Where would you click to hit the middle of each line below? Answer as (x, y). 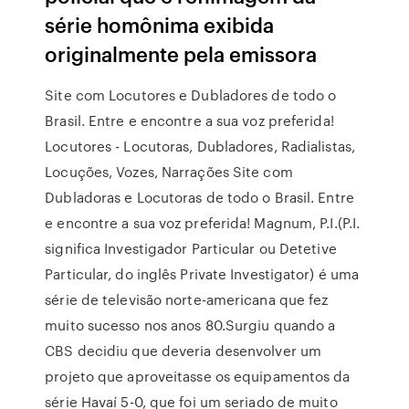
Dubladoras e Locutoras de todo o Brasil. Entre (199, 197)
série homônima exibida (160, 24)
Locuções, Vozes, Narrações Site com (169, 172)
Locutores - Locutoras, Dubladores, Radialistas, (200, 146)
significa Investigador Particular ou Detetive (191, 248)
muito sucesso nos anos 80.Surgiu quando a (190, 325)
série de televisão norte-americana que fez (187, 299)
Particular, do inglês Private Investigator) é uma (202, 274)
